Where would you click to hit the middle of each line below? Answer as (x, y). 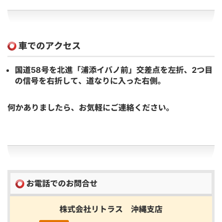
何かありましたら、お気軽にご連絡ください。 (91, 107)
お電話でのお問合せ (61, 183)
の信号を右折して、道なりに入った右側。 (90, 81)
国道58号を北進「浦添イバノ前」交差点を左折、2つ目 (114, 70)
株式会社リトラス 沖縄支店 (111, 209)
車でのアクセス (49, 46)
